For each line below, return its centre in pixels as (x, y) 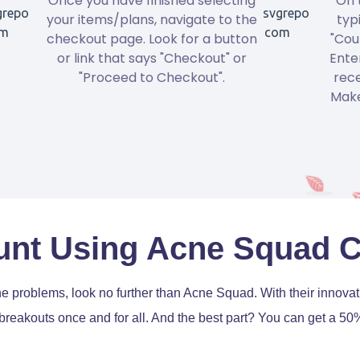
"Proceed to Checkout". (151, 77)
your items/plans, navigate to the (151, 19)
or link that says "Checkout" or (151, 58)
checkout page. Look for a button (151, 39)
